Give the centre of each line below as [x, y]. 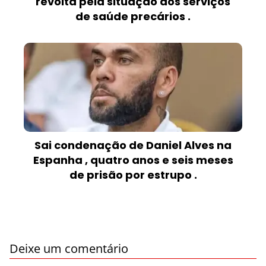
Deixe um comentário [69, 249]
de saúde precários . [133, 17]
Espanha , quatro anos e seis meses [133, 160]
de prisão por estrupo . [133, 175]
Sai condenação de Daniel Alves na [133, 145]
